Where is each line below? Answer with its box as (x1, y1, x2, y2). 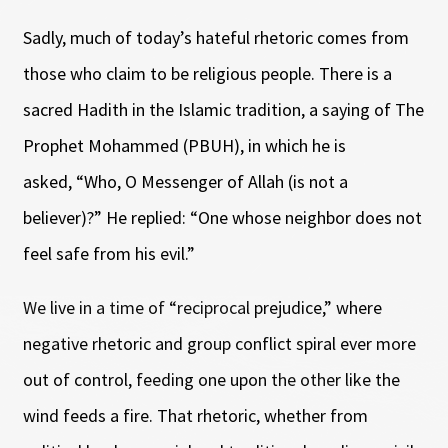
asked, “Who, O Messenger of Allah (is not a (22, 169, 348, 193)
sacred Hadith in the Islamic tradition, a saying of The (22, 97, 424, 121)
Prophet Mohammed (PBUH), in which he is (22, 133, 346, 157)
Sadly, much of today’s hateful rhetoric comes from (22, 25, 409, 49)
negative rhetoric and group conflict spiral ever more (22, 331, 416, 355)
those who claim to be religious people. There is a (22, 61, 392, 85)
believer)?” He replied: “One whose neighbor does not (22, 205, 422, 229)
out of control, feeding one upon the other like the (22, 367, 400, 391)
